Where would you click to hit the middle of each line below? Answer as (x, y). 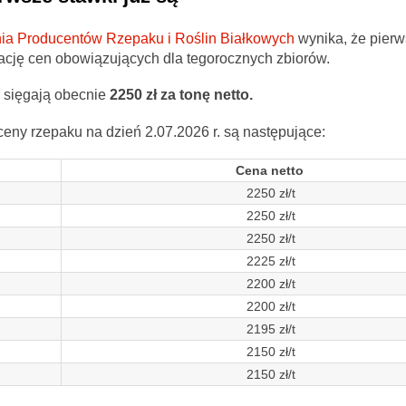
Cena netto (271, 170)
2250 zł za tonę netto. (181, 95)
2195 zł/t (271, 329)
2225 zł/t (271, 261)
